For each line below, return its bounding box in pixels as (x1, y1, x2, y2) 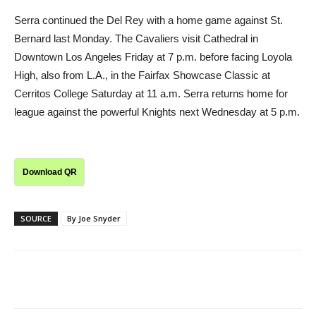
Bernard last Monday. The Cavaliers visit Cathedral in (14, 32, 258, 44)
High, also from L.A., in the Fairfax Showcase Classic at (14, 68, 270, 81)
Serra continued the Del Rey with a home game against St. (14, 13, 283, 26)
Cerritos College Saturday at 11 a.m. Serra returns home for (14, 87, 288, 99)
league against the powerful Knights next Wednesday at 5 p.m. (14, 105, 300, 118)
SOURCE (20, 212, 51, 224)
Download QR (22, 166, 77, 177)
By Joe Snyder (67, 212, 121, 224)
